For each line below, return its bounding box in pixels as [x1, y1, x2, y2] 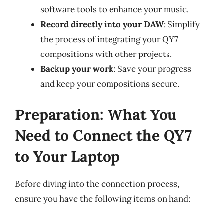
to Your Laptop [15, 146, 120, 166]
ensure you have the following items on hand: [15, 193, 190, 204]
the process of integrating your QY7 [40, 34, 178, 45]
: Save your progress [113, 63, 191, 74]
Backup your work [40, 63, 113, 74]
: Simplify [164, 19, 200, 30]
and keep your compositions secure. [40, 78, 179, 89]
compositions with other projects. [40, 49, 172, 59]
